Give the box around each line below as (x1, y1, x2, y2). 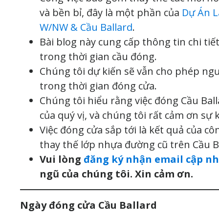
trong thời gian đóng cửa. (40, 79, 157, 92)
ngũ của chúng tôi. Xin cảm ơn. (40, 167, 193, 180)
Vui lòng (40, 152, 84, 166)
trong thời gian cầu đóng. (40, 49, 157, 63)
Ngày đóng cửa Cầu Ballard (20, 198, 157, 212)
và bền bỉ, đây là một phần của (40, 5, 182, 19)
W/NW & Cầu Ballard (40, 20, 132, 34)
